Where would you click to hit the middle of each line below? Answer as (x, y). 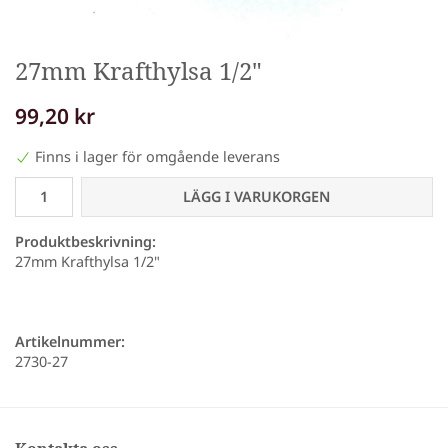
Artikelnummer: (70, 342)
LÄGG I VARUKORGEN (257, 197)
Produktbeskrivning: (85, 242)
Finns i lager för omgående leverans (157, 157)
